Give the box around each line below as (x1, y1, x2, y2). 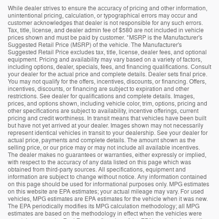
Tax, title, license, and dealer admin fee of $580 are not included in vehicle (8, 26, 204, 34)
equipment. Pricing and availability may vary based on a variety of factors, (8, 55, 202, 64)
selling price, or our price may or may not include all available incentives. (8, 143, 200, 152)
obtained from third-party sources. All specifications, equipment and (8, 165, 186, 174)
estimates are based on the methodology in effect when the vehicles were (8, 209, 202, 218)
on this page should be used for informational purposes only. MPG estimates (8, 180, 209, 188)
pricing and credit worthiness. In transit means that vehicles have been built (8, 114, 206, 122)
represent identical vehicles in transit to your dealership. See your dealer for (8, 129, 208, 137)
